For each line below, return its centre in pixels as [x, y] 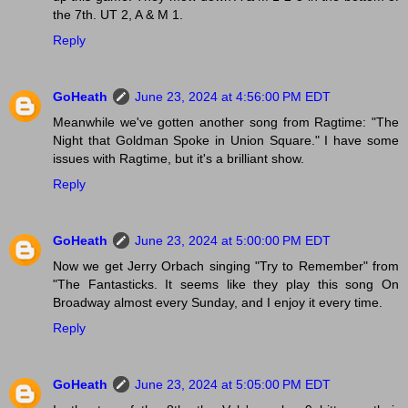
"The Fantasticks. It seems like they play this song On [226, 285]
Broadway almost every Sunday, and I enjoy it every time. [218, 303]
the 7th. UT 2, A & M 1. [118, 15]
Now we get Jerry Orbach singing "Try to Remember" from [226, 266]
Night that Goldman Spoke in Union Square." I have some [226, 141]
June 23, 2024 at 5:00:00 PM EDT [233, 241]
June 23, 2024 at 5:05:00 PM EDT [233, 385]
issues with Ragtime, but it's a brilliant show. [178, 159]
